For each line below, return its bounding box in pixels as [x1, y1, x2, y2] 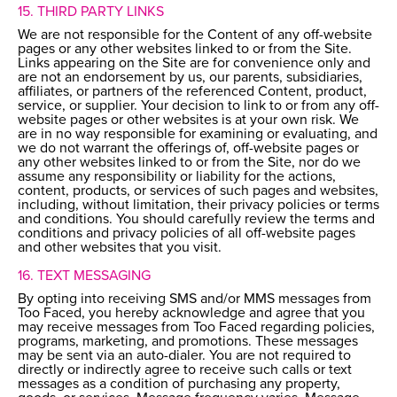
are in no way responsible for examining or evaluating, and [18, 127, 378, 142]
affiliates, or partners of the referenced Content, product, [18, 84, 367, 99]
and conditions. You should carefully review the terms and [18, 212, 375, 227]
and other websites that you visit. [18, 240, 222, 255]
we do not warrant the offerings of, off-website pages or [18, 141, 359, 156]
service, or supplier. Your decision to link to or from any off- [18, 98, 379, 113]
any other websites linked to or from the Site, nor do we [18, 155, 361, 170]
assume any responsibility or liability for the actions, [18, 169, 336, 184]
